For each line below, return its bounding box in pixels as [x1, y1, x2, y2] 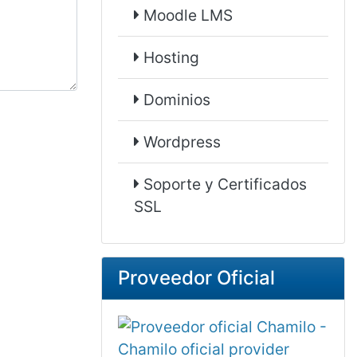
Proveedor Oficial [118, 266, 275, 289]
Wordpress [139, 132, 222, 151]
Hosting [139, 48, 200, 67]
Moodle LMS [139, 6, 233, 25]
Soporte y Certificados [139, 175, 308, 194]
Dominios [139, 90, 211, 109]
